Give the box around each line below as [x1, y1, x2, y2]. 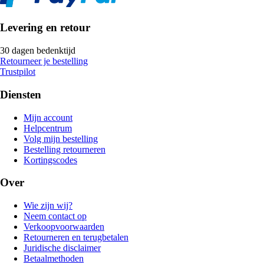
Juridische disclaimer [24, 243, 101, 253]
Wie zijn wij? [24, 200, 72, 211]
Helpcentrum [24, 123, 72, 133]
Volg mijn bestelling [24, 133, 98, 144]
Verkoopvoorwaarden [24, 222, 104, 232]
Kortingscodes [24, 154, 77, 165]
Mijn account [24, 112, 72, 123]
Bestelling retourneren [24, 144, 105, 154]
